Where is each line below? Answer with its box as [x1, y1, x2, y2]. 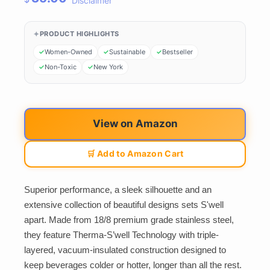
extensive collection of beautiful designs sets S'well [24, 199, 224, 210]
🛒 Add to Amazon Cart [86, 148, 184, 159]
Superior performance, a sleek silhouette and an [24, 184, 212, 195]
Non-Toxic [45, 62, 77, 71]
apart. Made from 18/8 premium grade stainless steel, [24, 215, 234, 225]
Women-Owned [45, 47, 92, 56]
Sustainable [109, 47, 145, 56]
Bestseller [162, 47, 193, 56]
